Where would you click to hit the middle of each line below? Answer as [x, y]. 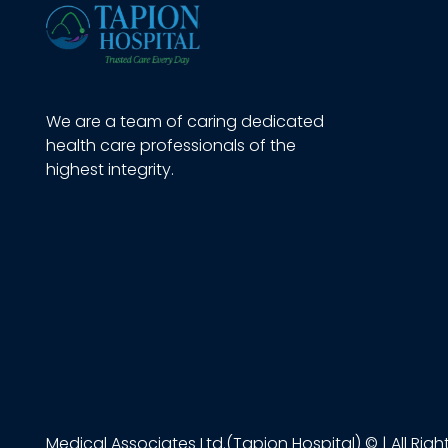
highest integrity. [109, 169]
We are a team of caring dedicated [184, 121]
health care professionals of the [170, 145]
